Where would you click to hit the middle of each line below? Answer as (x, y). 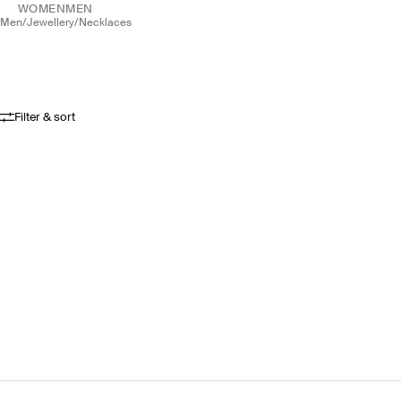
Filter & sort (45, 117)
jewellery (54, 23)
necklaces (109, 23)
